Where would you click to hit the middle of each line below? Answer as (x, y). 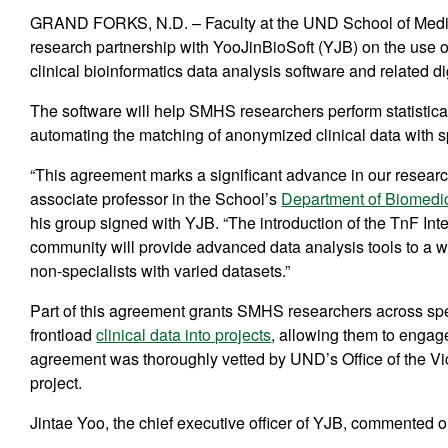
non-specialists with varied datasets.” (160, 270)
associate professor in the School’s (156, 198)
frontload (63, 334)
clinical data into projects (184, 334)
